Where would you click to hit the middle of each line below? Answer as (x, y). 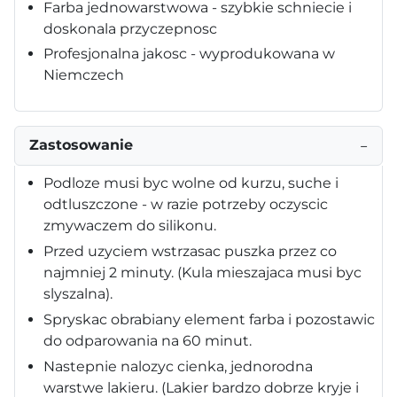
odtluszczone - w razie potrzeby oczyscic (186, 204)
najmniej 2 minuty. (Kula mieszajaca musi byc (202, 272)
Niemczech (84, 74)
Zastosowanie (81, 144)
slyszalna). (78, 293)
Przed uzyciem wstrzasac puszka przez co (190, 251)
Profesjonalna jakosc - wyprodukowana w (189, 53)
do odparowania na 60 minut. (148, 340)
